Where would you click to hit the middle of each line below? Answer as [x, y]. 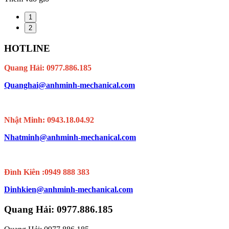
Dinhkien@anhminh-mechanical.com [68, 190]
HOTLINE [27, 48]
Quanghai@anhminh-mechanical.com [70, 85]
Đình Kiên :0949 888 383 [47, 172]
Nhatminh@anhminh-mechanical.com [70, 138]
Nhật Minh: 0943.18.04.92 [49, 120]
